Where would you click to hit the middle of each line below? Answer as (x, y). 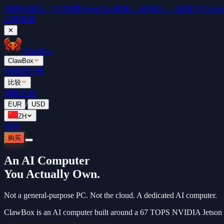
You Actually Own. (52, 174)
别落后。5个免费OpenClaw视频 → (80, 9)
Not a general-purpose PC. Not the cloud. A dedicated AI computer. (110, 195)
